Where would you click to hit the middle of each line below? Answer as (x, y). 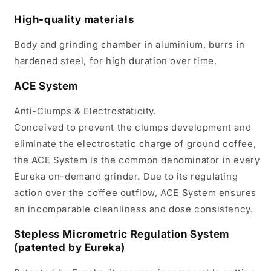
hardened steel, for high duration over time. (116, 61)
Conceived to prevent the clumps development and (133, 127)
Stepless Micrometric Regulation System (122, 234)
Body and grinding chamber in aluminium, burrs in (129, 44)
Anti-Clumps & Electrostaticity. (85, 111)
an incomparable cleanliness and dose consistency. (134, 209)
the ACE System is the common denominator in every (137, 160)
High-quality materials (74, 19)
